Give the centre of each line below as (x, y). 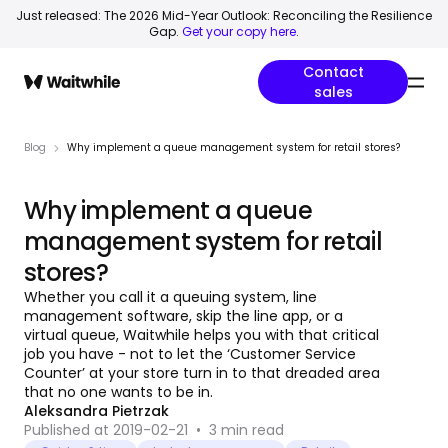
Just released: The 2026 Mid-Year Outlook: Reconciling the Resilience (224, 15)
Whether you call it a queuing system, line (170, 297)
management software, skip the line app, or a (183, 316)
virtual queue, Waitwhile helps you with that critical (201, 335)
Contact (333, 72)
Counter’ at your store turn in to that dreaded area (202, 373)
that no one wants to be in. (118, 392)
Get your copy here (239, 31)
